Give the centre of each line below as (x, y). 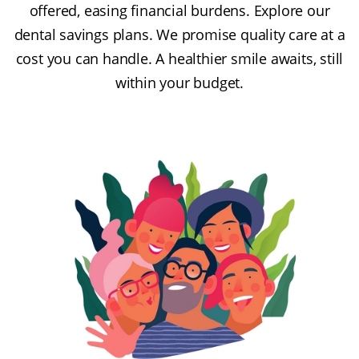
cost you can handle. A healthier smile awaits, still (179, 59)
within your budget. (179, 83)
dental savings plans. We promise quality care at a (179, 35)
